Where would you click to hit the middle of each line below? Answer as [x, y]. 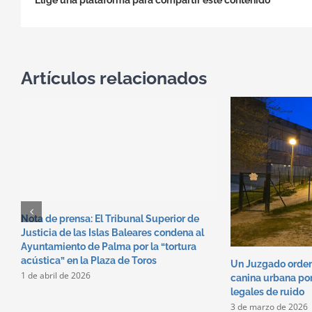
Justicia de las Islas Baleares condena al [112, 232]
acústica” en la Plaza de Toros [89, 260]
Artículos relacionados [114, 78]
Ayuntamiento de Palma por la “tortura [109, 246]
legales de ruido [267, 292]
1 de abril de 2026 [56, 275]
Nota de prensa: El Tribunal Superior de [110, 218]
